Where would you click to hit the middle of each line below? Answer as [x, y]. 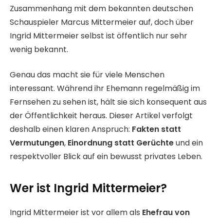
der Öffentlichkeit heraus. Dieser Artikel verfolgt [101, 116]
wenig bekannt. [39, 49]
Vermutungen [37, 143]
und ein [188, 143]
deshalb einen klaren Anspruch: [71, 129]
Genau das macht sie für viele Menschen [87, 75]
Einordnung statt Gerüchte [121, 143]
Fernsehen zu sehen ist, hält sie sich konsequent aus [108, 102]
